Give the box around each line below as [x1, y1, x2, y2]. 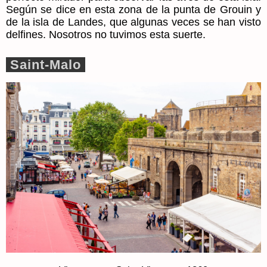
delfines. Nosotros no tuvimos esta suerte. [6, 29, 206, 41]
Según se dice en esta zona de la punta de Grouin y [6, 4, 261, 16]
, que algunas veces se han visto [103, 16, 262, 29]
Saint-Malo [6, 57, 85, 73]
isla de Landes [33, 16, 103, 29]
